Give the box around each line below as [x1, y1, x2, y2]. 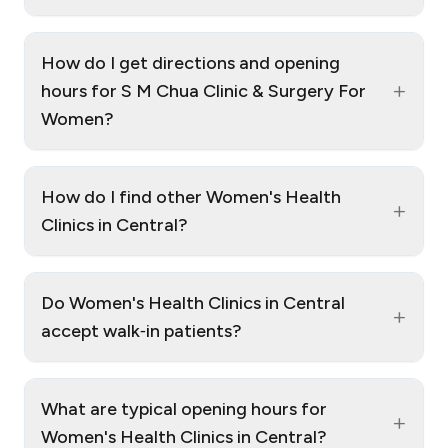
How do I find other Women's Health [41, 186, 341, 209]
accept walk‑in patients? [41, 320, 242, 343]
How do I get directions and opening [41, 52, 340, 75]
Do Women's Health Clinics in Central [41, 292, 345, 315]
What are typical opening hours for [41, 398, 327, 421]
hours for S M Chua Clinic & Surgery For [41, 80, 366, 103]
